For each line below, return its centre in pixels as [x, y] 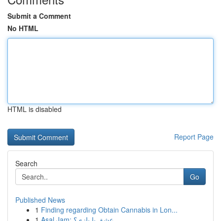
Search [26, 163]
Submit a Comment [39, 16]
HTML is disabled [35, 109]
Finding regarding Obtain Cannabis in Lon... [109, 210]
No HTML [23, 28]
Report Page [194, 137]
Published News [40, 200]
